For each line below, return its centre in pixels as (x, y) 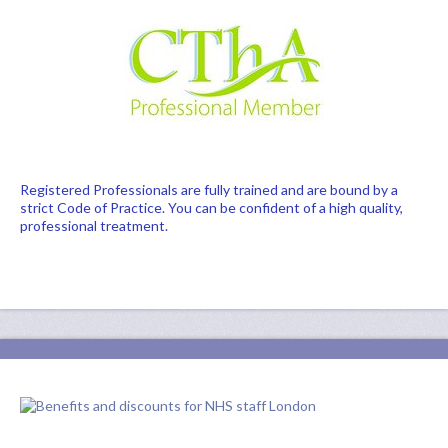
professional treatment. (94, 226)
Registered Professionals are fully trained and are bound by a (209, 190)
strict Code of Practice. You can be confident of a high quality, (211, 208)
